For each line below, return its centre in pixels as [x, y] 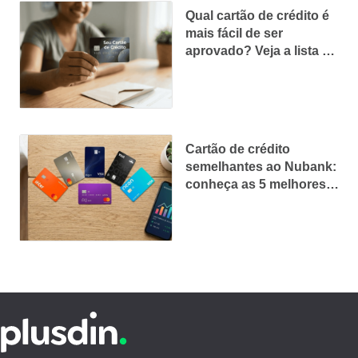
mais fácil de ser [234, 34]
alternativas [221, 201]
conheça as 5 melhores [256, 184]
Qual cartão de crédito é [257, 16]
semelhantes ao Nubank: [261, 166]
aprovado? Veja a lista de [261, 51]
